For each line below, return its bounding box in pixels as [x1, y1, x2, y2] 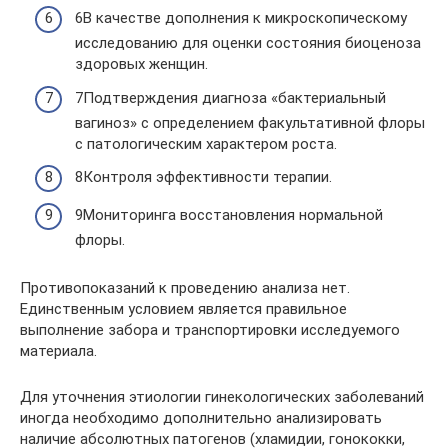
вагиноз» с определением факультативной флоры [75, 113, 425, 132]
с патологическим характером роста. [75, 134, 337, 153]
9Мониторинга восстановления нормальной [75, 205, 383, 224]
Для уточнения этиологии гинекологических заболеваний [20, 387, 424, 406]
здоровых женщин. [75, 55, 208, 73]
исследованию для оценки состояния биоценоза [75, 34, 421, 52]
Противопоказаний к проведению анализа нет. [20, 278, 350, 297]
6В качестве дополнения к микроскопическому [75, 9, 407, 27]
